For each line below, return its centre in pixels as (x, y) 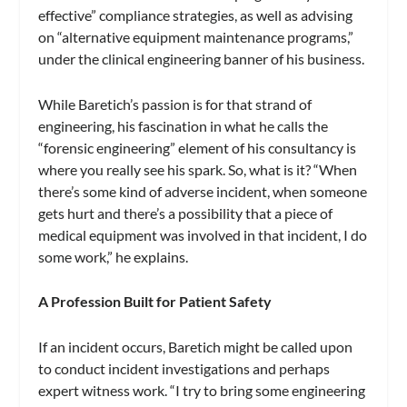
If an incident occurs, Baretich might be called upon (196, 346)
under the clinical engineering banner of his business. (202, 58)
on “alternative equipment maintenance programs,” (196, 36)
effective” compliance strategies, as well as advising (196, 15)
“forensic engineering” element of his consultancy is (198, 147)
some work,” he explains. (114, 256)
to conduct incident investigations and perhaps (184, 368)
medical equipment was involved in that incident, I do (203, 234)
